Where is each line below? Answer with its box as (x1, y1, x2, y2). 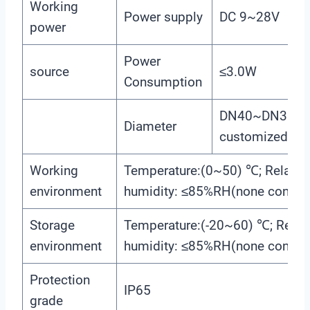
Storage (29, 217, 75, 233)
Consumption (123, 73, 202, 90)
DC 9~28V (219, 8, 280, 25)
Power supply (123, 8, 203, 25)
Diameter (123, 118, 176, 134)
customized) (219, 128, 293, 145)
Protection (29, 271, 90, 288)
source (29, 63, 69, 80)
